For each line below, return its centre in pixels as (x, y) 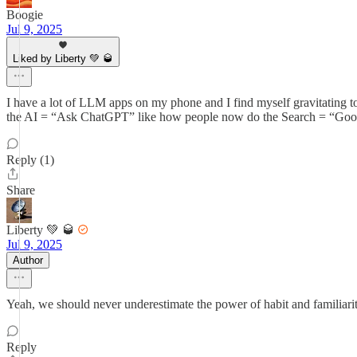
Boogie (25, 15)
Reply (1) (30, 160)
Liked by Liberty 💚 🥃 (63, 59)
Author (28, 260)
